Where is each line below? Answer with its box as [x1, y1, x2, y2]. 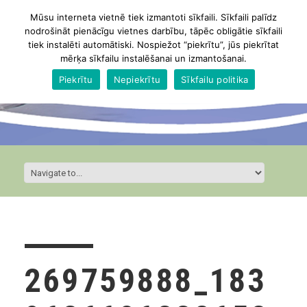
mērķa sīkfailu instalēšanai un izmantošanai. [60, 53, 247, 64]
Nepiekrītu [113, 73, 161, 85]
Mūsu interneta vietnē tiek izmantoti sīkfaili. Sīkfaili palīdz [30, 12, 277, 23]
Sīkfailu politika [181, 73, 249, 85]
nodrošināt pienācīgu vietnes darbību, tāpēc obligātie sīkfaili [25, 25, 282, 36]
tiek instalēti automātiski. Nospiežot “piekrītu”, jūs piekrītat [28, 39, 279, 50]
